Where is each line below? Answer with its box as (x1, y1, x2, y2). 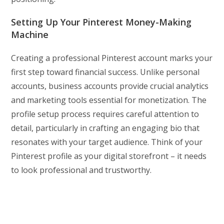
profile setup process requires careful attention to (11, 108, 199, 119)
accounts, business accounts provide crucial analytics (11, 80, 209, 91)
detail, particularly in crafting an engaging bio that (11, 122, 200, 133)
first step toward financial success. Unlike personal (11, 66, 200, 77)
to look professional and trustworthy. (11, 164, 152, 175)
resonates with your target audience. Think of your (11, 136, 203, 147)
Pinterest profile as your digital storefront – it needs (11, 150, 207, 161)
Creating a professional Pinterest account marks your (11, 52, 213, 63)
